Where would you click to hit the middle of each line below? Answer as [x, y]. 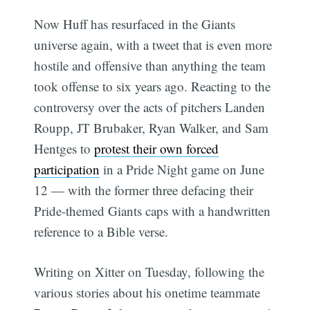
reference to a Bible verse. [101, 231]
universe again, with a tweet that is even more [153, 44]
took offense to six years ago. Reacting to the [153, 86]
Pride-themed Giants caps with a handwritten [153, 210]
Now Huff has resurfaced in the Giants [135, 24]
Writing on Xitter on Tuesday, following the [149, 272]
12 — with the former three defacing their [144, 190]
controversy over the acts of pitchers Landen [150, 107]
